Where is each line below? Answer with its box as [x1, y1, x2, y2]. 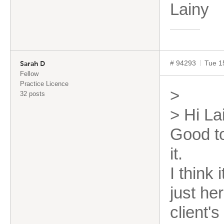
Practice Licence [20, 80, 68, 87]
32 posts [20, 90, 45, 97]
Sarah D [20, 60, 45, 67]
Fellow [20, 70, 38, 77]
